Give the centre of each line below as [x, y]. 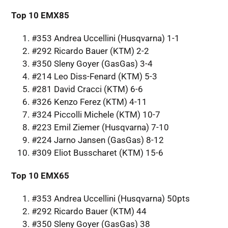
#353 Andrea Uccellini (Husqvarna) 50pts [110, 198]
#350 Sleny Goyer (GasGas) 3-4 [92, 63]
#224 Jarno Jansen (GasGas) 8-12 [97, 140]
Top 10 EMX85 [40, 15]
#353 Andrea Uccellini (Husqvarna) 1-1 [105, 38]
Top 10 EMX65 [40, 175]
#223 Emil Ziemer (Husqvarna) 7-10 [100, 127]
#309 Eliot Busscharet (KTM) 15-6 [97, 152]
